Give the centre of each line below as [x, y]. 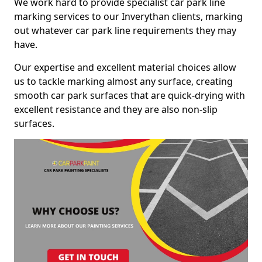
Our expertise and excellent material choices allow [125, 67]
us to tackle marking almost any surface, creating [123, 81]
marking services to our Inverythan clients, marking [128, 16]
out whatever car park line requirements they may [125, 30]
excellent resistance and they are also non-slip [116, 109]
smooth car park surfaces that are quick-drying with [130, 95]
